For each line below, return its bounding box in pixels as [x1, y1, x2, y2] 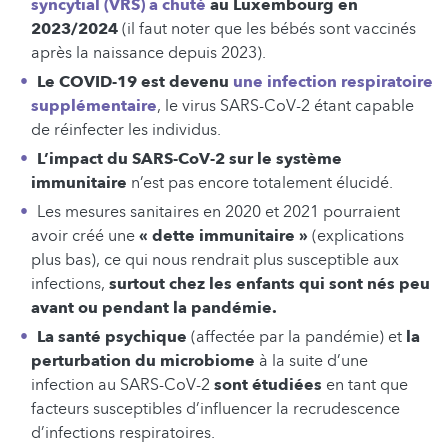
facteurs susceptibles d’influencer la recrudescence [31, 398, 400, 421]
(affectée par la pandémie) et [186, 326, 406, 349]
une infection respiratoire [232, 71, 433, 94]
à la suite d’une [259, 350, 368, 373]
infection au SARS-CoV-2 [31, 374, 214, 397]
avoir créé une [31, 225, 139, 248]
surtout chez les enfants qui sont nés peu [109, 273, 430, 296]
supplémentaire [31, 95, 157, 118]
